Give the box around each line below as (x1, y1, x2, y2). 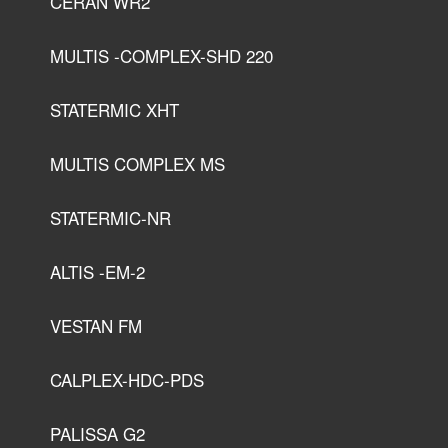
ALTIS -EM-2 (50, 259, 145, 285)
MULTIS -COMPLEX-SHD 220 (50, 43, 273, 69)
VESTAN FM (50, 313, 142, 339)
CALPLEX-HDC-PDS (50, 367, 204, 393)
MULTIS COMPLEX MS (50, 151, 225, 177)
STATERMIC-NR (50, 205, 171, 231)
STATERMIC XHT (50, 97, 179, 123)
